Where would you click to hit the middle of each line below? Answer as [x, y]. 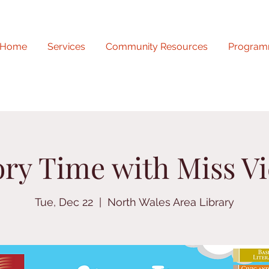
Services [66, 47]
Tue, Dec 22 [64, 202]
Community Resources [157, 47]
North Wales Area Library [171, 202]
